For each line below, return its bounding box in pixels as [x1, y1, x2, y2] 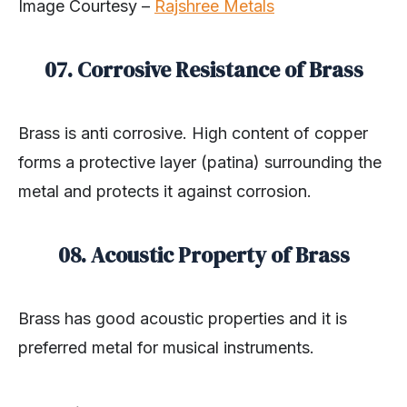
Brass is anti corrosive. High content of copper [18, 124, 368, 144]
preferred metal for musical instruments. [18, 338, 314, 358]
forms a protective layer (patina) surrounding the [18, 153, 382, 173]
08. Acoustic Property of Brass [57, 241, 350, 271]
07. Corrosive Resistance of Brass [44, 55, 363, 85]
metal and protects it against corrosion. [18, 182, 312, 202]
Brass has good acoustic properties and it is [18, 309, 347, 329]
